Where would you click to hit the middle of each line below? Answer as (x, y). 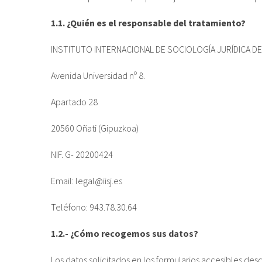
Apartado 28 (74, 102)
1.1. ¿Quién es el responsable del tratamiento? (148, 23)
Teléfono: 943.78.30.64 (94, 207)
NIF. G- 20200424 (82, 155)
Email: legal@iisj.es (87, 181)
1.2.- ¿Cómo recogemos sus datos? (125, 234)
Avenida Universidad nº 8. (98, 76)
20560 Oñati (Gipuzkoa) (95, 128)
